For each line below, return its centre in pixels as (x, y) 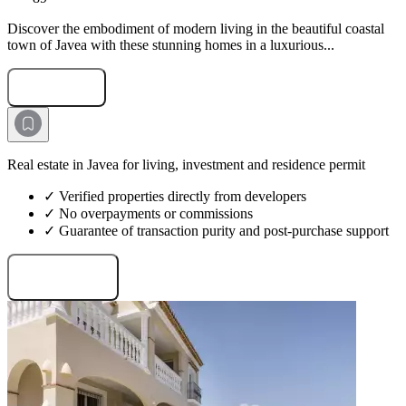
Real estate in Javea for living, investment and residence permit (186, 165)
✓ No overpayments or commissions (148, 214)
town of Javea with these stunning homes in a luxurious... (171, 45)
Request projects (63, 278)
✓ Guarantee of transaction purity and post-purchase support (216, 231)
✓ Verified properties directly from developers (175, 197)
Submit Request (57, 88)
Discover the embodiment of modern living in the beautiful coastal (196, 29)
